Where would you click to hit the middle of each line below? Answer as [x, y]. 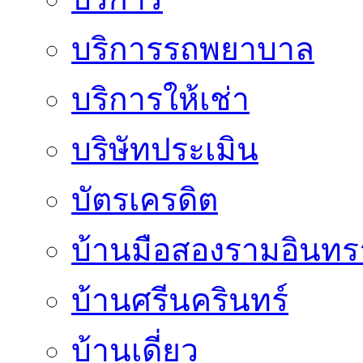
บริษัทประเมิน [165, 150]
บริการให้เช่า [160, 100]
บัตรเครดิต [145, 200]
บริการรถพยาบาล [193, 49]
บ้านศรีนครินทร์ [180, 301]
